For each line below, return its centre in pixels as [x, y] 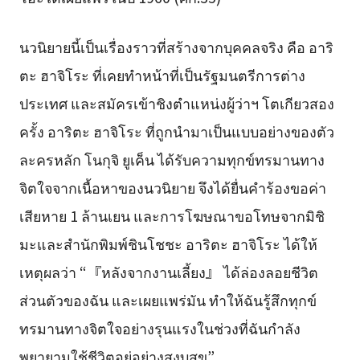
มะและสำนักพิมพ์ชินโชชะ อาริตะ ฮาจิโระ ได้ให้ [168, 244]
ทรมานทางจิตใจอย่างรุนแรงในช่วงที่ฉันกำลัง [160, 328]
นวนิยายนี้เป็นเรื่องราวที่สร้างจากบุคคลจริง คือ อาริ [176, 47]
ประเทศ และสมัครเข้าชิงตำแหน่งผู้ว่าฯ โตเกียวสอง [176, 103]
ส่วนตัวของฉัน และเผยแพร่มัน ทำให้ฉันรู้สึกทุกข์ [168, 300]
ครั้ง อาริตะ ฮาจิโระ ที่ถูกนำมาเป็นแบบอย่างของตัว [176, 131]
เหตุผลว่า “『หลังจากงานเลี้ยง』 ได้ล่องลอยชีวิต [168, 272]
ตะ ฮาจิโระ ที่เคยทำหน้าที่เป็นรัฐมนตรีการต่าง [162, 75]
